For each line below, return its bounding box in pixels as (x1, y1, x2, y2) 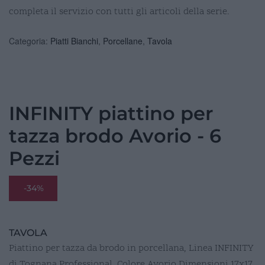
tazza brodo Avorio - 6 (9, 124, 221, 147)
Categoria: (9, 34, 50, 47)
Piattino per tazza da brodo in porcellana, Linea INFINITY (9, 241, 254, 255)
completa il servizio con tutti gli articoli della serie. (9, 5, 230, 18)
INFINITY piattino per (9, 101, 213, 125)
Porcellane (103, 34, 143, 47)
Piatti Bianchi (50, 34, 98, 47)
